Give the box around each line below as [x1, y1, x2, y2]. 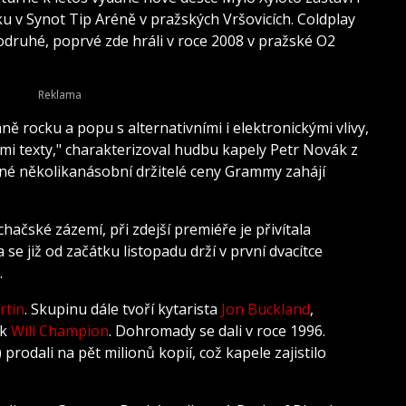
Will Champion [11, 321, 109, 342]
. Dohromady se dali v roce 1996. [109, 321, 329, 342]
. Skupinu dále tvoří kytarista [24, 299, 221, 320]
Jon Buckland [221, 299, 310, 320]
